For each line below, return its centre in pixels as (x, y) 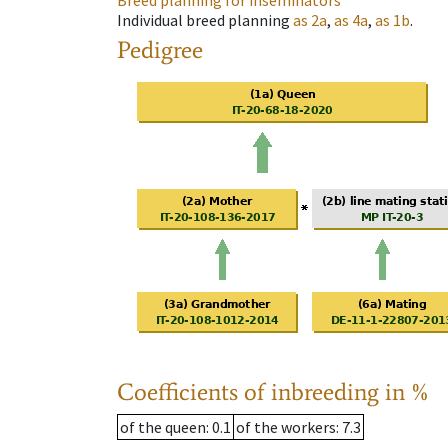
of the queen (163, 427)
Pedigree (160, 50)
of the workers (286, 427)
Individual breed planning (203, 20)
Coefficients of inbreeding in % (273, 392)
